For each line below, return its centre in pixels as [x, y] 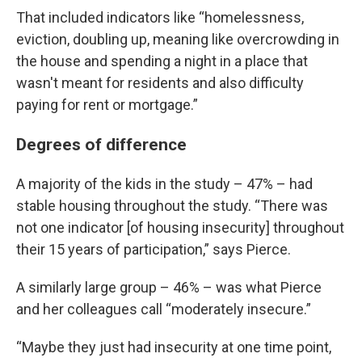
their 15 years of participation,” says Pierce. [154, 249]
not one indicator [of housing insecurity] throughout [180, 227]
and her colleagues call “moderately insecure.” [164, 309]
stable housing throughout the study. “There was [172, 206]
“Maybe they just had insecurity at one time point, [174, 347]
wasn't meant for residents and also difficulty [160, 83]
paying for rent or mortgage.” [107, 105]
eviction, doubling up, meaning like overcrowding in [178, 39]
